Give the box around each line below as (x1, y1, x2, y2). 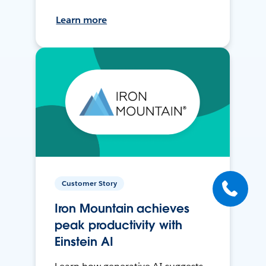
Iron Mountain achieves (55, 201, 189, 217)
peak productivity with (55, 217, 182, 233)
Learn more (56, 14, 107, 27)
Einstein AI (55, 234, 113, 250)
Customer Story (62, 178, 118, 189)
